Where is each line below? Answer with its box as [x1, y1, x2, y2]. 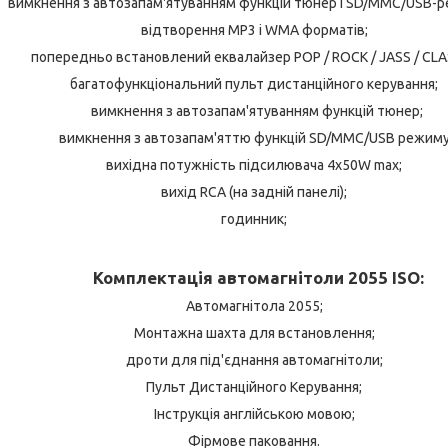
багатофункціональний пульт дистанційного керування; [70, 75, 438, 92]
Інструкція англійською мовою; [153, 405, 355, 422]
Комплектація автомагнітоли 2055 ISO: [84, 267, 424, 287]
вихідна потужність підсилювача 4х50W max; [106, 156, 402, 173]
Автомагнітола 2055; [185, 297, 323, 314]
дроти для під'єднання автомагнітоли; [125, 351, 383, 368]
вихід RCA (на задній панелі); [161, 183, 347, 200]
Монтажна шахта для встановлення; [133, 324, 375, 341]
